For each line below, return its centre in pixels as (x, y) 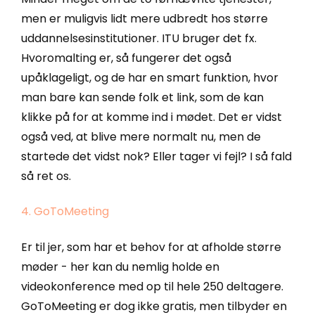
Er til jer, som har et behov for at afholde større (151, 247)
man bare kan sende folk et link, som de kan (142, 97)
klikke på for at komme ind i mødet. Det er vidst (152, 117)
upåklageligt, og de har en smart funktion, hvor (150, 77)
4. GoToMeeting (65, 212)
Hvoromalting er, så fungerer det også (126, 58)
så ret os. (46, 176)
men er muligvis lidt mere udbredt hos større (144, 18)
